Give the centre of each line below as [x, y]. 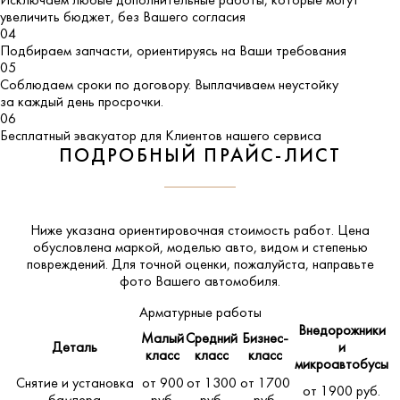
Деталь [75, 348]
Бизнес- [265, 339]
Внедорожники [342, 331]
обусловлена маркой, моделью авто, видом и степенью [200, 248]
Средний [212, 339]
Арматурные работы [200, 313]
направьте [343, 265]
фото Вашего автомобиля [199, 282]
